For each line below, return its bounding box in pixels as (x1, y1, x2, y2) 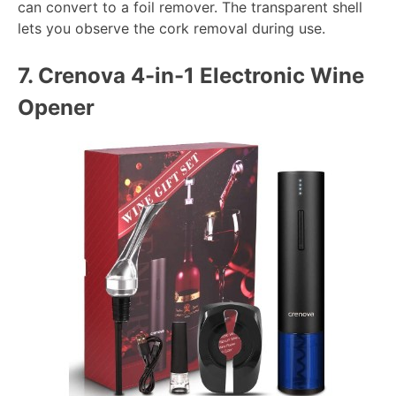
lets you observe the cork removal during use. (18, 19, 325, 38)
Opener (18, 95, 95, 121)
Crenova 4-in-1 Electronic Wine (33, 63, 364, 89)
